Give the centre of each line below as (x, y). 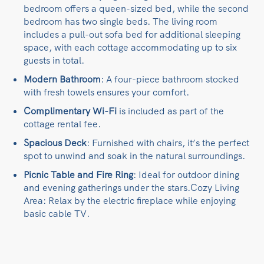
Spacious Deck (55, 143)
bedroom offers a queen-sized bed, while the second (136, 9)
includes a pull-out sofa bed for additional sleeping (132, 35)
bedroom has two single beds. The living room (121, 22)
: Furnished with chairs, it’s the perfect (168, 143)
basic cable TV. (57, 214)
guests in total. (54, 61)
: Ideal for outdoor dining (186, 175)
